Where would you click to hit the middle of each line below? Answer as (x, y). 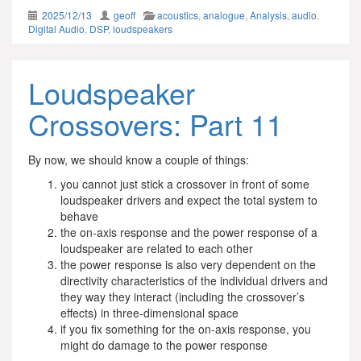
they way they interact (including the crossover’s (183, 297)
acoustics (178, 15)
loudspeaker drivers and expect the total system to (189, 200)
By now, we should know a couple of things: (139, 160)
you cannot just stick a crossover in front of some (185, 184)
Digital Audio (56, 29)
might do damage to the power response (164, 345)
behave (79, 216)
